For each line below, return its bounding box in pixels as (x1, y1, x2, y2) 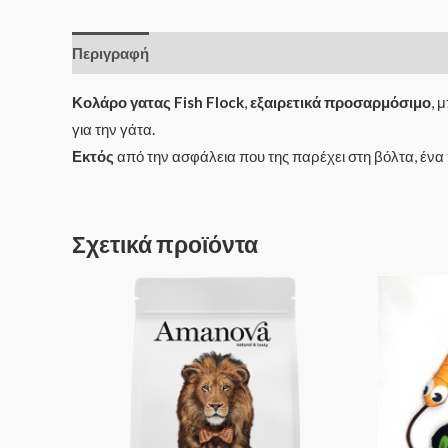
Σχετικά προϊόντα (72, 230, 258, 258)
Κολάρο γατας (72, 92, 171, 111)
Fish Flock (174, 92, 244, 111)
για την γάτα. (72, 119, 155, 138)
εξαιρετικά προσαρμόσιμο (250, 92, 431, 111)
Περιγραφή (72, 43, 149, 62)
